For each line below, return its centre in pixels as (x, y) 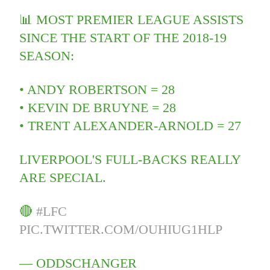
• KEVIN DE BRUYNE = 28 (98, 108)
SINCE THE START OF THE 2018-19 (123, 38)
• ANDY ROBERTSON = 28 (97, 90)
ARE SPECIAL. (63, 178)
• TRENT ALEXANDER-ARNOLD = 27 (130, 126)
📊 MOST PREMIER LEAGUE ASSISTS (132, 20)
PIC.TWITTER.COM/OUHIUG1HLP (121, 230)
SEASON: (47, 56)
